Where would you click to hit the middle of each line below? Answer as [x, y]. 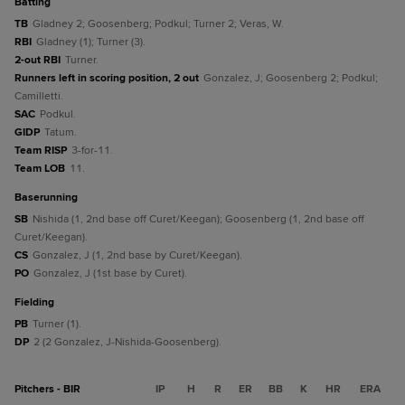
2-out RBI [38, 60]
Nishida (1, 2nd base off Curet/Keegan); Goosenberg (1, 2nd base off [198, 219]
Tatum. [61, 132]
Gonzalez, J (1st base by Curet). [110, 273]
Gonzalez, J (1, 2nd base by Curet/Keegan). [137, 255]
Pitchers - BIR [47, 389]
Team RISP [41, 151]
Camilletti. [39, 96]
